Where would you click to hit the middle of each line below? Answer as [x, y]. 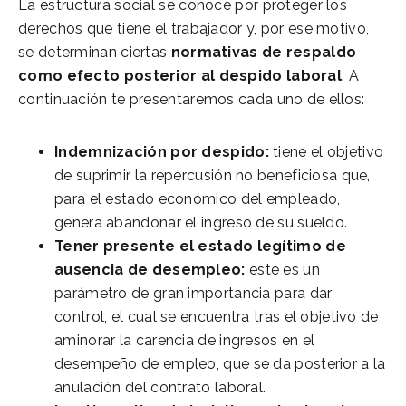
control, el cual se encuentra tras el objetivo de [217, 316]
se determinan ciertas [95, 52]
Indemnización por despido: [162, 151]
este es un [284, 269]
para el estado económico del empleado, [198, 198]
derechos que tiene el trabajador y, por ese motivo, [194, 28]
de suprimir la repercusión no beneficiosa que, [213, 175]
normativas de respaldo [264, 52]
